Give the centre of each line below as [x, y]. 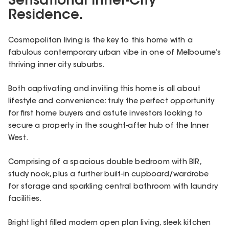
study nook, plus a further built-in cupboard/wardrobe [109, 175]
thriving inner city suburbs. [56, 65]
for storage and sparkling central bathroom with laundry [113, 187]
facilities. [25, 200]
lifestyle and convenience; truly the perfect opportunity [111, 101]
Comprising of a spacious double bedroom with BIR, [105, 163]
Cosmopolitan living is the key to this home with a [101, 41]
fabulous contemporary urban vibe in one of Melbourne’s [114, 53]
